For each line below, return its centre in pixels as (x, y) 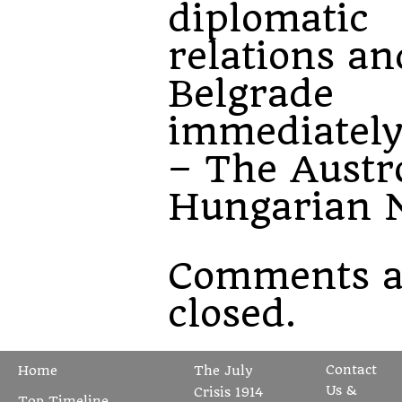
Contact (351, 370)
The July (223, 371)
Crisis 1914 (229, 393)
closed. (232, 314)
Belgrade (250, 94)
